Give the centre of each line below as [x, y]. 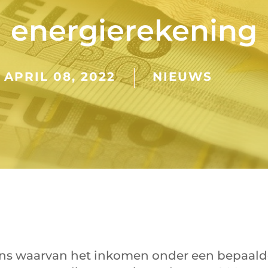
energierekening [134, 31]
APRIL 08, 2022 [60, 77]
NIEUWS [182, 77]
